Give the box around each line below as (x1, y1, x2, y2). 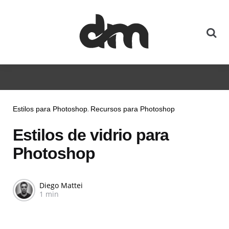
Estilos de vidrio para (13, 125, 169, 144)
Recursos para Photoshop (90, 105, 175, 113)
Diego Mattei (39, 180, 83, 190)
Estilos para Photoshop (13, 105, 87, 113)
